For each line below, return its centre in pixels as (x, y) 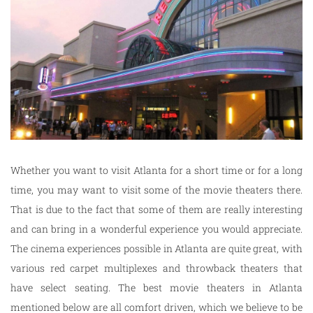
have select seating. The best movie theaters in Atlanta (156, 287)
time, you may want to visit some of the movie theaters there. (156, 189)
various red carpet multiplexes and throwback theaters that (156, 268)
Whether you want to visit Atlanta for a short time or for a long (156, 170)
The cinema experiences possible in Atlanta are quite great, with (156, 248)
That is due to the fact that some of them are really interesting (156, 209)
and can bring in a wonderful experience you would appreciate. (156, 228)
